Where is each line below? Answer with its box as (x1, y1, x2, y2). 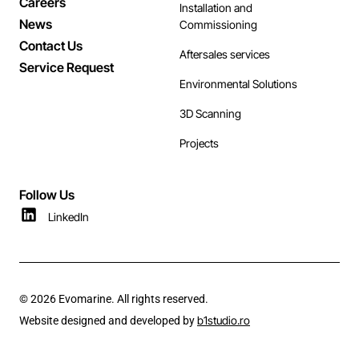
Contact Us (19, 38, 83, 54)
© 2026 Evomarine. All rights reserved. (19, 292, 208, 306)
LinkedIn (48, 210, 89, 224)
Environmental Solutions (179, 77, 297, 91)
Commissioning (179, 18, 257, 32)
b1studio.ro (197, 313, 250, 328)
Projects (179, 136, 219, 151)
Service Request (19, 59, 114, 76)
